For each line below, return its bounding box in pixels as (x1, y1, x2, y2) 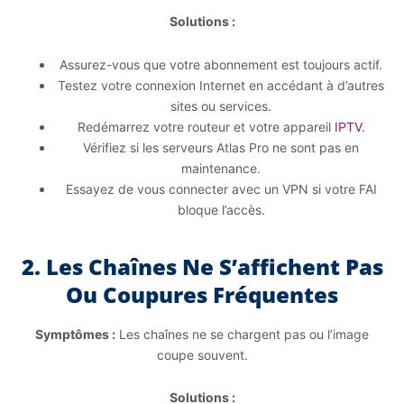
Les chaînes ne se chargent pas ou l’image (115, 326, 369, 342)
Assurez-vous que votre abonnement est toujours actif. (60, 56, 382, 72)
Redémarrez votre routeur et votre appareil (77, 118, 335, 134)
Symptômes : (35, 326, 115, 342)
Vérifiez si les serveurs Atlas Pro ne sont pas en (83, 139, 359, 155)
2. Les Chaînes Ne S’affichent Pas (21, 251, 383, 281)
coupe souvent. (156, 346, 248, 363)
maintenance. (181, 160, 261, 176)
